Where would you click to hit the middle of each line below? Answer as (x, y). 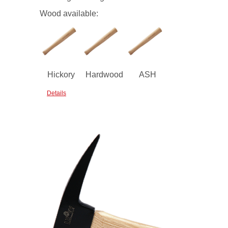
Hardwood (104, 75)
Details (56, 93)
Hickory (61, 75)
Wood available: (69, 14)
